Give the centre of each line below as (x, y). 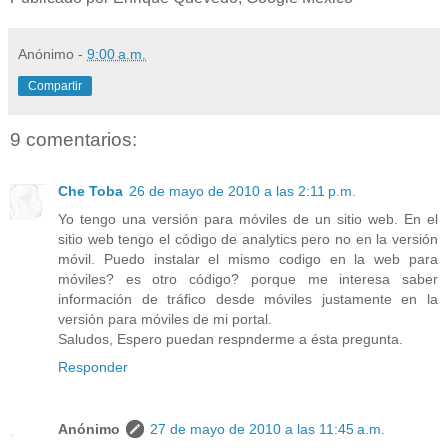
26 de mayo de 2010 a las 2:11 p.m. (242, 191)
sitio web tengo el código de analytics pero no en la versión (248, 239)
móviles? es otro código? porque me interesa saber (248, 279)
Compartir (55, 85)
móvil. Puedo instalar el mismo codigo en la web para (248, 259)
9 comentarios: (73, 139)
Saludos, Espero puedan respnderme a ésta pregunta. (230, 339)
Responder (93, 367)
